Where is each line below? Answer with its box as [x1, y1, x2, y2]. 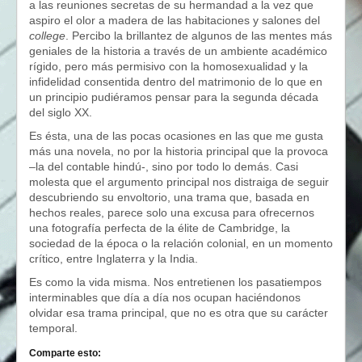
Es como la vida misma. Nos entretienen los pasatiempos [29, 276, 322, 288]
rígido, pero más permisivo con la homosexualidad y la [29, 60, 308, 73]
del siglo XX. [29, 106, 92, 119]
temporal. [29, 322, 78, 335]
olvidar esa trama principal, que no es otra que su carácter [29, 306, 328, 319]
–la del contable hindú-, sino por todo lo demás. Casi [29, 160, 298, 173]
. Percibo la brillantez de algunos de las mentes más [65, 29, 332, 42]
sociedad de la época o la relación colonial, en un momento [29, 237, 333, 250]
